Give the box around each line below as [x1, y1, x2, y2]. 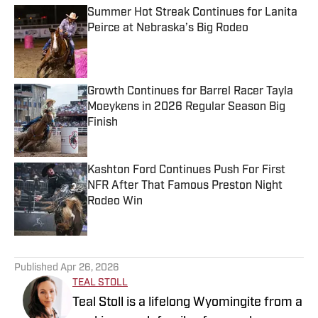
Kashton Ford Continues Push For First [87, 165, 285, 177]
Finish [87, 117, 118, 129]
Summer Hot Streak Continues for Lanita [87, 7, 297, 19]
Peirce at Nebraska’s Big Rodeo [87, 23, 248, 35]
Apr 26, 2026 [60, 263, 119, 274]
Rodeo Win [87, 196, 143, 208]
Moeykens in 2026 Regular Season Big [87, 102, 285, 114]
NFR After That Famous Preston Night [87, 180, 283, 192]
